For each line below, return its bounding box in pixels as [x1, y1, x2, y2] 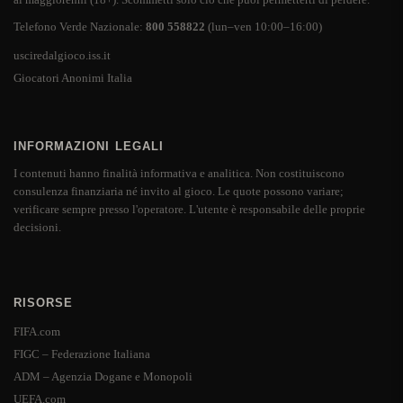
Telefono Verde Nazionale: [13, 19, 146, 33]
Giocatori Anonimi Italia [13, 70, 132, 85]
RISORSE [13, 296, 74, 309]
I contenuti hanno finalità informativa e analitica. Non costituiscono [13, 166, 345, 181]
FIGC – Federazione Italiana [13, 347, 150, 362]
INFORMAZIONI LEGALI [13, 139, 164, 154]
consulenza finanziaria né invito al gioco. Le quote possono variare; [13, 184, 344, 199]
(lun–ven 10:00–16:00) [205, 19, 322, 33]
